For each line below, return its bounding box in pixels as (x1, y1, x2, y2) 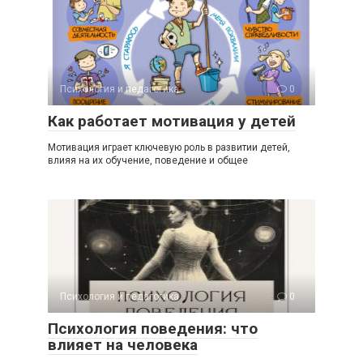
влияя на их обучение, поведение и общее (48, 155, 248, 166)
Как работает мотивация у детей (48, 112, 296, 130)
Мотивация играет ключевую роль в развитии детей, (48, 142, 290, 153)
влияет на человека (48, 335, 198, 354)
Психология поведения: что (48, 319, 258, 338)
